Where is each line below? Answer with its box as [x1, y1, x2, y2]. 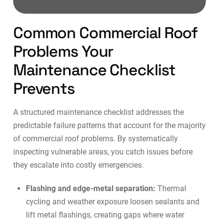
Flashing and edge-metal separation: [26, 184, 156, 194]
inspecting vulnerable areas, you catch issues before [13, 147, 193, 157]
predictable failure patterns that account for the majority [13, 121, 206, 131]
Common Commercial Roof [13, 23, 198, 43]
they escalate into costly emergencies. [13, 160, 144, 170]
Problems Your [13, 42, 113, 62]
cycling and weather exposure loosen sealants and [26, 197, 200, 207]
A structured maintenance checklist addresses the [13, 108, 184, 117]
